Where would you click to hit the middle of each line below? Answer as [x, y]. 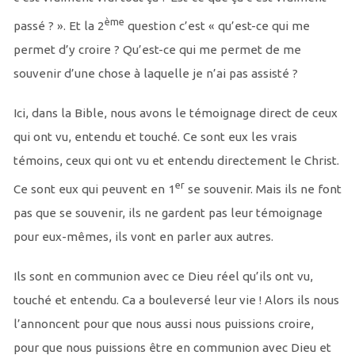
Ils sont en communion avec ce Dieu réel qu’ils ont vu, [163, 277]
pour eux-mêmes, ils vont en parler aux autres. [143, 237]
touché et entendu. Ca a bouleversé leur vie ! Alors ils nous [176, 300]
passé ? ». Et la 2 [59, 26]
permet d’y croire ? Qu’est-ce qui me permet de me [157, 50]
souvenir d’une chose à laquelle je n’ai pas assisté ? [155, 74]
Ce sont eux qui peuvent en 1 [94, 189]
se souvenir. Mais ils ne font [263, 189]
